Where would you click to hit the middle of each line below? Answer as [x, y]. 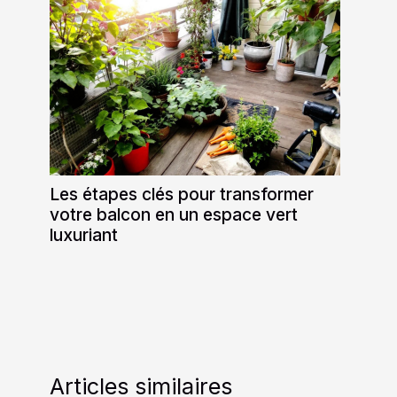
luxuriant [84, 235]
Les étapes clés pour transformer [182, 195]
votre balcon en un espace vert [174, 215]
